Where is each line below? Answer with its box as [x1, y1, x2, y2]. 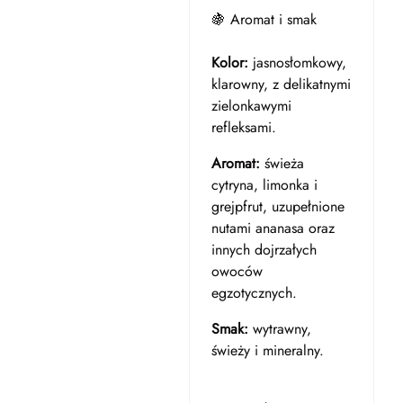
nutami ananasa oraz [210, 218, 335, 238]
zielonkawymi [210, 95, 291, 116]
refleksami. [210, 117, 276, 138]
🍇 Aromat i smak [210, 9, 317, 30]
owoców [210, 261, 263, 282]
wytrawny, [247, 318, 311, 339]
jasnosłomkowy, [247, 52, 346, 73]
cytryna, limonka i [210, 175, 318, 195]
